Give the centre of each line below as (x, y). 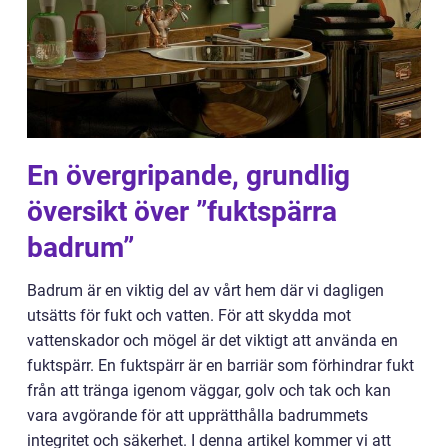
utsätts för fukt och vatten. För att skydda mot (189, 315)
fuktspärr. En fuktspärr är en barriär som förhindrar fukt (220, 365)
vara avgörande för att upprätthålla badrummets (197, 415)
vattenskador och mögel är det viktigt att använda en (212, 340)
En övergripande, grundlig (188, 175)
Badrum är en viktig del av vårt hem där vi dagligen (205, 290)
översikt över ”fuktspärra (182, 211)
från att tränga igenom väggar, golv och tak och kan (209, 390)
